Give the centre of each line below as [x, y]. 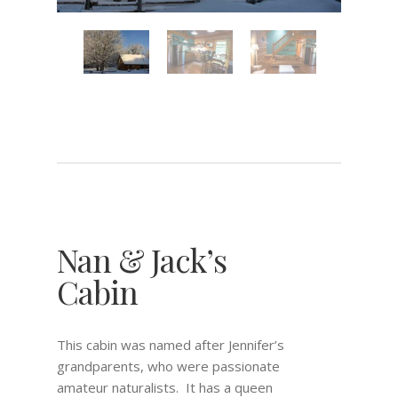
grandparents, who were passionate [168, 366]
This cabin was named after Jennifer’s [171, 345]
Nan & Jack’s [142, 260]
